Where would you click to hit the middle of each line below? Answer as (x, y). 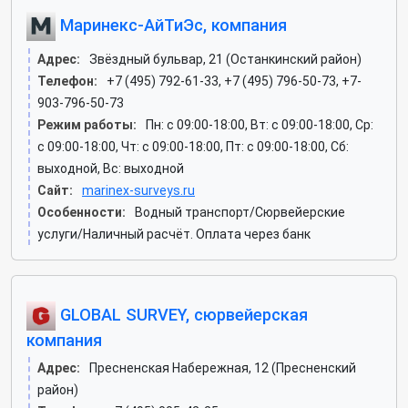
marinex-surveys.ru (138, 190)
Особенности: (82, 212)
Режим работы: (87, 125)
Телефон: (67, 81)
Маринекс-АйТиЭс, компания (171, 25)
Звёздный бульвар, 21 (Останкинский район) (225, 59)
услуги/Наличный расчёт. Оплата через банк (174, 234)
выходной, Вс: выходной (111, 168)
